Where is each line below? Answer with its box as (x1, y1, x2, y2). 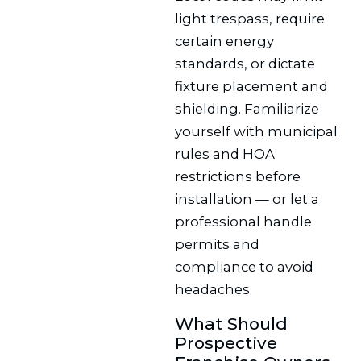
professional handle (175, 214, 313, 230)
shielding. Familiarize (175, 101, 320, 118)
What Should (175, 313, 288, 334)
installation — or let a (175, 191, 320, 208)
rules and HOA (175, 146, 276, 163)
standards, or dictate (175, 56, 316, 73)
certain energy (175, 33, 275, 50)
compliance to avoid (175, 259, 314, 276)
